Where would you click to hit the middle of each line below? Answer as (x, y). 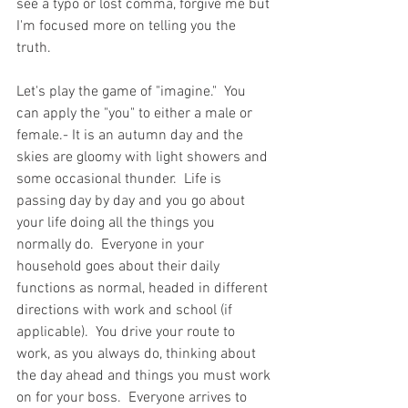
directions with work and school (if (126, 310)
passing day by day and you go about (133, 201)
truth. (37, 48)
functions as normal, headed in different (144, 288)
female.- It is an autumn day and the (132, 135)
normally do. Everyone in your (112, 245)
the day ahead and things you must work (145, 376)
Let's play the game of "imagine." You (133, 92)
